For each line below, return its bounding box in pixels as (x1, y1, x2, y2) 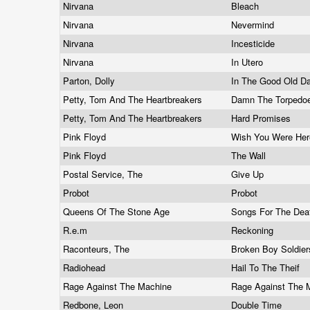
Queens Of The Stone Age (63, 205, 172, 218)
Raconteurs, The (63, 242, 132, 255)
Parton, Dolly (63, 74, 118, 87)
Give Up (231, 167, 266, 181)
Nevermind (231, 18, 277, 31)
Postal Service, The (63, 167, 145, 181)
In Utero (231, 55, 266, 69)
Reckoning (231, 224, 276, 237)
